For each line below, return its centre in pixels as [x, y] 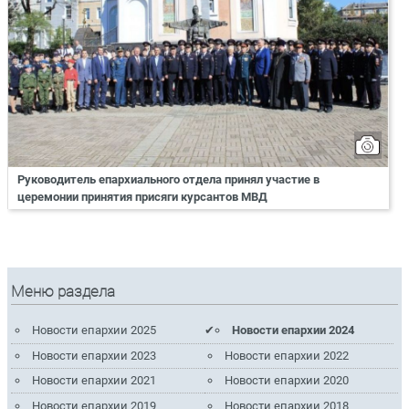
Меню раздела [63, 291]
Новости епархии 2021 [94, 381]
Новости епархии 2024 [294, 330]
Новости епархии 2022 [287, 355]
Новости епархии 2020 [287, 381]
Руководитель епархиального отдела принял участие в [168, 179]
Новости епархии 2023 [94, 355]
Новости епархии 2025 [94, 330]
